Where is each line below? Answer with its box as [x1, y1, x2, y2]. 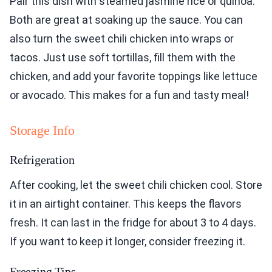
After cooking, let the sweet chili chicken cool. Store [10, 178, 262, 192]
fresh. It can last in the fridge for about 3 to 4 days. [10, 216, 256, 229]
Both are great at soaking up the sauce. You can [10, 13, 243, 27]
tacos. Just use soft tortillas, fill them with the [10, 51, 236, 64]
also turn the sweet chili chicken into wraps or [10, 32, 234, 46]
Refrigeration [10, 153, 75, 167]
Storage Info [10, 123, 75, 138]
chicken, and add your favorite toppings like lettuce [10, 70, 257, 83]
